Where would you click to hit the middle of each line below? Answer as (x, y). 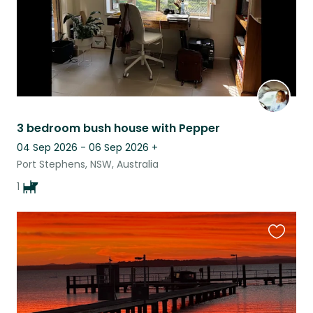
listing (283, 272)
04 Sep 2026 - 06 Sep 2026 (83, 148)
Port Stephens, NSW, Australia (88, 165)
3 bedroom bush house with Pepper (118, 129)
